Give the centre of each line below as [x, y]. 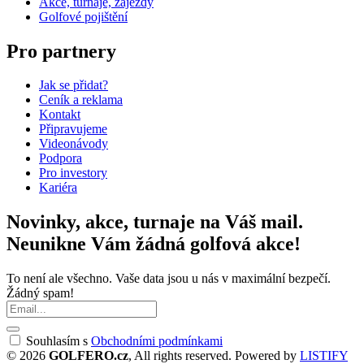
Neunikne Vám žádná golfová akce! [154, 244]
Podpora [61, 158]
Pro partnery [61, 51]
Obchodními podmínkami [157, 341]
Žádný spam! [40, 293]
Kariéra [58, 188]
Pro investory [73, 173]
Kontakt [60, 115]
